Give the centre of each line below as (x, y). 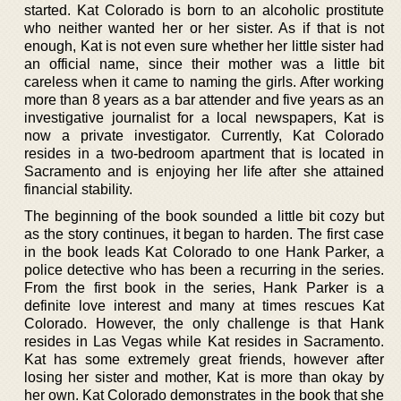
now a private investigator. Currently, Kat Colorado (204, 135)
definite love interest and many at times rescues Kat (204, 305)
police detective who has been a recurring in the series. (204, 269)
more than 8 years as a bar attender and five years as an (204, 99)
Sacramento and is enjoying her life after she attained (204, 171)
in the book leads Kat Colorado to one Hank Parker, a (204, 252)
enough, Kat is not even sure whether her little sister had (204, 46)
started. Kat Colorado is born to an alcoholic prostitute (204, 10)
